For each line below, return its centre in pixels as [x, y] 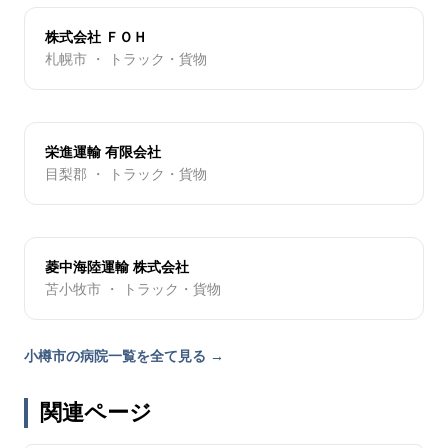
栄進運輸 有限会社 [103, 152]
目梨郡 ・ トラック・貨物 [126, 174]
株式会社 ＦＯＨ [96, 37]
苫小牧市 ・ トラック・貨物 [133, 289]
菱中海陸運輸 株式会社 [117, 267]
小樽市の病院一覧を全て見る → [124, 356]
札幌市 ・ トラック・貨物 [126, 59]
